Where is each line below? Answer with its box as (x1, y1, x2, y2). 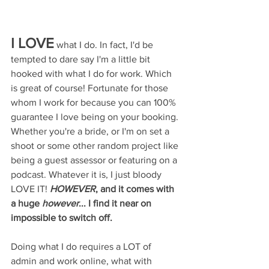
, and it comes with (95, 184, 177, 194)
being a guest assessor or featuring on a (11, 155, 180, 165)
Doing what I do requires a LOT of (11, 241, 154, 252)
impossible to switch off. (11, 213, 115, 223)
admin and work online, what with (11, 256, 154, 266)
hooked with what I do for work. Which (11, 68, 174, 79)
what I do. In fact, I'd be (54, 40, 156, 50)
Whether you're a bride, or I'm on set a (11, 126, 172, 136)
